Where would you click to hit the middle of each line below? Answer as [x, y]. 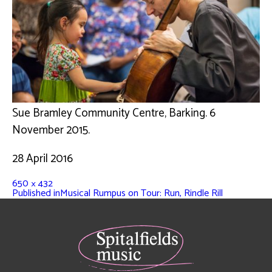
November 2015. [51, 130]
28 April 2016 [42, 158]
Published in [36, 193]
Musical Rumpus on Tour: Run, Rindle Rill [141, 193]
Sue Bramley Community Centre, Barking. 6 [114, 113]
